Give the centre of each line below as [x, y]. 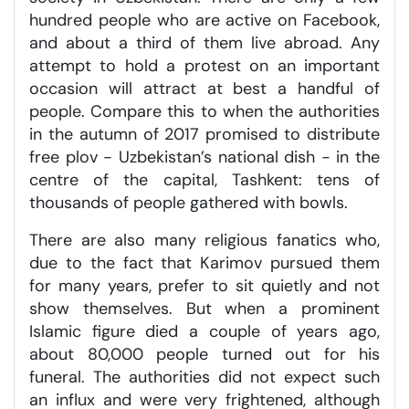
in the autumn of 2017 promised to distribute [204, 134]
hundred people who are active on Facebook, [204, 20]
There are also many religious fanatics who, [204, 240]
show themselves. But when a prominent [204, 308]
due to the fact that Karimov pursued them [204, 262]
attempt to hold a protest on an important [204, 65]
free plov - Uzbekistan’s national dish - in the [204, 157]
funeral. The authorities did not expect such [204, 377]
